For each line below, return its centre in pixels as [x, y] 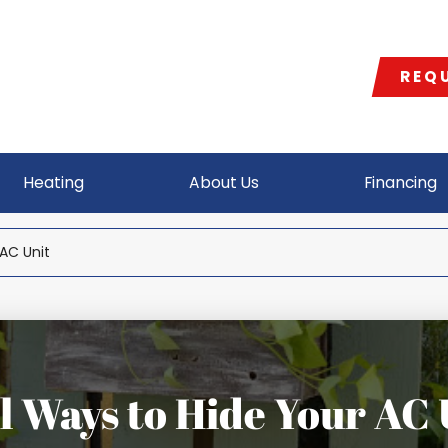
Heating [54, 182]
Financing [400, 182]
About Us [223, 182]
